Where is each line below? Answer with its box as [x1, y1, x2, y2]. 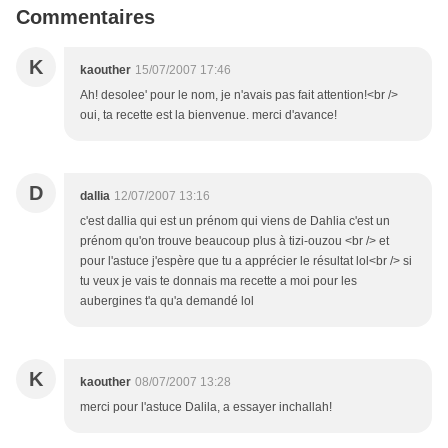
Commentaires [16, 6, 155, 29]
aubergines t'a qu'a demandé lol [80, 294, 254, 309]
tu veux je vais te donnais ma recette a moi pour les [80, 274, 357, 289]
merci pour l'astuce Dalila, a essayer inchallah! [80, 400, 332, 415]
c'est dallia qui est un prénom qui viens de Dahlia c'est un [80, 214, 390, 229]
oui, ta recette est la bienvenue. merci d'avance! [80, 108, 337, 123]
